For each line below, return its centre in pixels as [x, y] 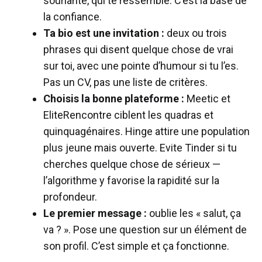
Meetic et [207, 98]
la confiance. [73, 16]
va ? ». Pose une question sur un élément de [145, 229]
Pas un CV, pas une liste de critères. [125, 82]
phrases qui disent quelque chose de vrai [138, 49]
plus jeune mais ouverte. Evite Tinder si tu [140, 147]
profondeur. [70, 196]
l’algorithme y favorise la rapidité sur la [131, 180]
